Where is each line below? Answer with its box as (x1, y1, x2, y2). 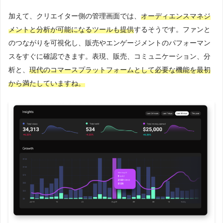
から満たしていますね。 (8, 79, 85, 88)
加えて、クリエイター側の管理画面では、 (8, 12, 141, 20)
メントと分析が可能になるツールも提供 (8, 25, 134, 34)
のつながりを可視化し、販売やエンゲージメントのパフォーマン (8, 39, 211, 47)
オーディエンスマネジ (141, 12, 211, 20)
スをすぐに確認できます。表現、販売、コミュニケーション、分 (8, 52, 211, 61)
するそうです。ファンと (134, 25, 211, 34)
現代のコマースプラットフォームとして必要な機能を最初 (29, 66, 211, 74)
